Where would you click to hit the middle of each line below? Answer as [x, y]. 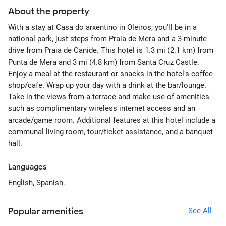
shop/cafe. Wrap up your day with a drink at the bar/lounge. [107, 85]
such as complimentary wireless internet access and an [102, 108]
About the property [49, 11]
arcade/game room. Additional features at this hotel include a [112, 120]
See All [200, 211]
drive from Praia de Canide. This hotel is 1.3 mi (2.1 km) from [111, 50]
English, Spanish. [37, 183]
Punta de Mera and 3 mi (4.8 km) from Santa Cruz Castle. [104, 62]
